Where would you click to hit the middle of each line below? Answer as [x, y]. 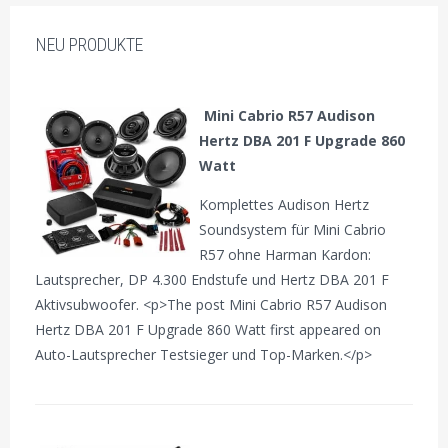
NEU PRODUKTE [89, 44]
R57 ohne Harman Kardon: [285, 254]
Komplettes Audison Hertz [284, 204]
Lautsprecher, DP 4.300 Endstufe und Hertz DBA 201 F [212, 279]
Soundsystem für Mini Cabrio [293, 229]
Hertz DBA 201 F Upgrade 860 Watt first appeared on [208, 329]
